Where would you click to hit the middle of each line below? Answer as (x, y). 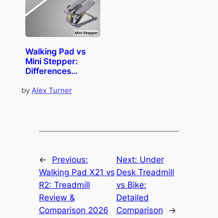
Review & (57, 198)
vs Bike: (131, 185)
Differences (48, 71)
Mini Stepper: (51, 61)
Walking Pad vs (55, 51)
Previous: (70, 160)
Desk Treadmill (145, 173)
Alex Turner (52, 90)
